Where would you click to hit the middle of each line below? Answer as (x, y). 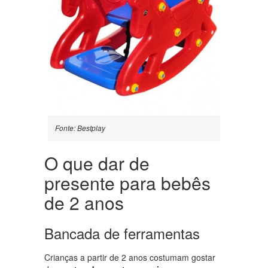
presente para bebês (127, 183)
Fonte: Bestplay (80, 128)
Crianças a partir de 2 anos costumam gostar (130, 258)
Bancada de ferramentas (122, 233)
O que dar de (97, 163)
